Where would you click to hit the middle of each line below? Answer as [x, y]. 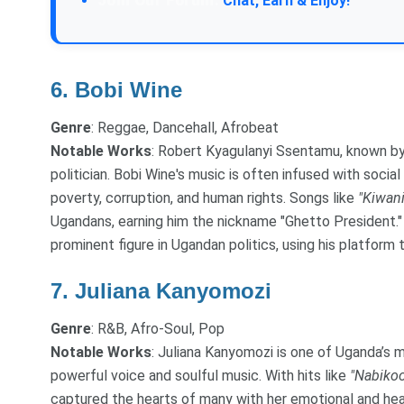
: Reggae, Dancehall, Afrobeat [185, 127]
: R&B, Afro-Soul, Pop [158, 328]
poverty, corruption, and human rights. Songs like [204, 197]
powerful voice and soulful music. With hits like [200, 375]
